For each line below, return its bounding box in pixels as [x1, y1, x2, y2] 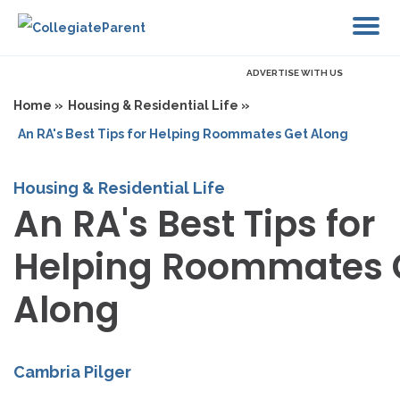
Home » [13, 98, 63, 112]
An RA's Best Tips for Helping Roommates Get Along [18, 127, 348, 141]
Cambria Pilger [13, 362, 131, 381]
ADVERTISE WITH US [246, 68, 343, 78]
